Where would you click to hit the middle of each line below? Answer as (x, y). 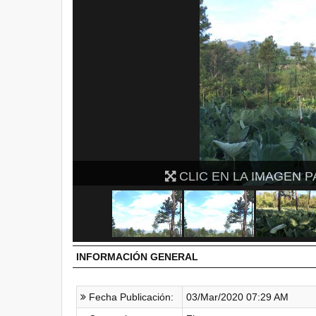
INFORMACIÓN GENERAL (137, 257)
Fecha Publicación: (130, 297)
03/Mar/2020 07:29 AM (237, 297)
